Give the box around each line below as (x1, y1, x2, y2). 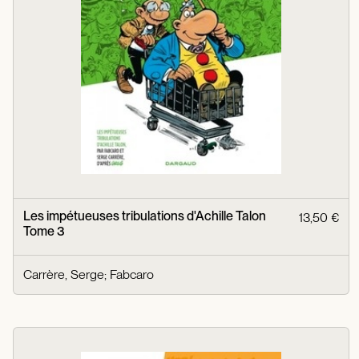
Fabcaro (110, 266, 154, 282)
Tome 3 (23, 223, 65, 239)
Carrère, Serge (23, 266, 104, 282)
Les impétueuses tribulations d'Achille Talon (23, 208, 266, 224)
